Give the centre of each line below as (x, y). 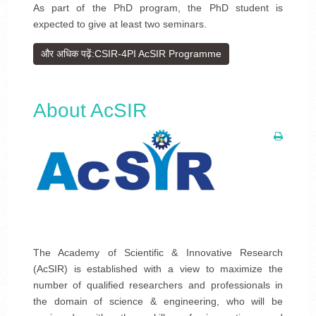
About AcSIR (90, 110)
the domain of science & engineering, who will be (158, 302)
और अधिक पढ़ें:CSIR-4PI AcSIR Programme (131, 54)
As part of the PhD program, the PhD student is (158, 8)
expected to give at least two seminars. (120, 24)
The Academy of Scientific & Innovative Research (158, 253)
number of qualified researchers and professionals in (158, 285)
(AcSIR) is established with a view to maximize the (158, 269)
